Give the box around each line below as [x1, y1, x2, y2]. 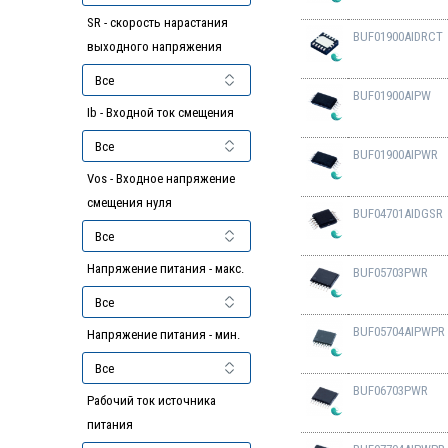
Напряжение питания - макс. [87, 261, 245, 277]
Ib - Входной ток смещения [87, 105, 235, 121]
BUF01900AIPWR [352, 147, 438, 163]
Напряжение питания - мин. [87, 327, 241, 343]
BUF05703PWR [352, 265, 428, 281]
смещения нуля [87, 195, 173, 211]
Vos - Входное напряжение [87, 171, 236, 187]
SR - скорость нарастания [87, 15, 229, 31]
